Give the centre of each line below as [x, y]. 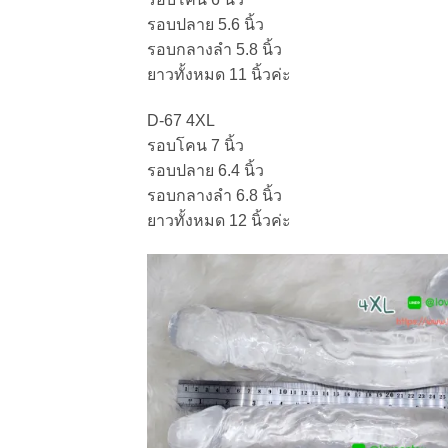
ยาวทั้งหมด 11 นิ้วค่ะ [219, 75]
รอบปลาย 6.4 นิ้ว [205, 170]
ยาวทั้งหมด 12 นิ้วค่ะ [219, 220]
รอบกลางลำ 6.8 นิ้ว [214, 195]
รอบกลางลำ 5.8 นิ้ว [214, 50]
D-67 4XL [181, 120]
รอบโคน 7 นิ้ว [195, 145]
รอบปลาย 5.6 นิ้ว [205, 25]
